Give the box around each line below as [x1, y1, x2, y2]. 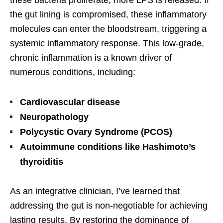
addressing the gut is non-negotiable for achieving [10, 201, 208, 211]
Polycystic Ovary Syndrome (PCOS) [20, 127, 172, 137]
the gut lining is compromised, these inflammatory [10, 9, 207, 20]
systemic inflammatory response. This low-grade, [10, 38, 204, 49]
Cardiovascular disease [20, 97, 120, 108]
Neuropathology [20, 112, 89, 122]
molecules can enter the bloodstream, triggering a [10, 24, 207, 34]
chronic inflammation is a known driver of [10, 53, 172, 63]
